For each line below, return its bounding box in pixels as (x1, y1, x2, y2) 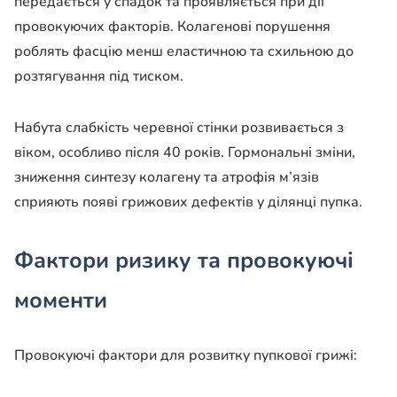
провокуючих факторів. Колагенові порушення (14, 17, 331, 37)
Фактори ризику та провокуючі (14, 245, 354, 276)
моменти (14, 285, 107, 316)
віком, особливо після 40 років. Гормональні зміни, (14, 143, 355, 163)
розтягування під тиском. (14, 66, 183, 87)
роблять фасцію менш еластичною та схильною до (14, 42, 354, 62)
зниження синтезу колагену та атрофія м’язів (14, 167, 319, 188)
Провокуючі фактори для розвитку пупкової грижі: (14, 346, 357, 366)
